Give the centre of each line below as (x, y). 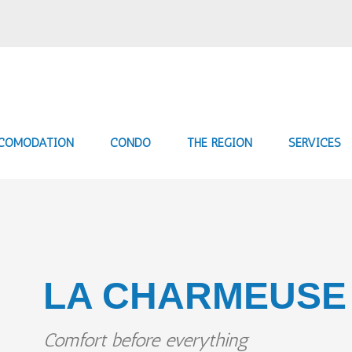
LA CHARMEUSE (195, 295)
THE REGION (220, 143)
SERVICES (315, 143)
